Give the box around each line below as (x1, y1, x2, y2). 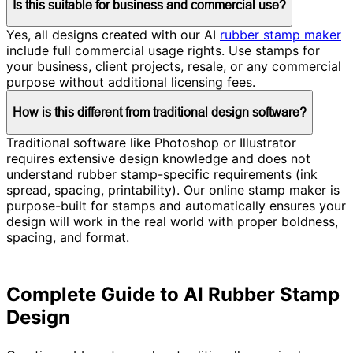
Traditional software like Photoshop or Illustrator (6, 134, 296, 150)
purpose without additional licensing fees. (6, 74, 255, 91)
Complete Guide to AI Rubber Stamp (6, 282, 340, 306)
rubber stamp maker (220, 27, 341, 43)
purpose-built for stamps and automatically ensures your (6, 197, 346, 214)
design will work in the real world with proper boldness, (6, 213, 338, 229)
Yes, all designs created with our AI (6, 27, 220, 43)
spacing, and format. (6, 229, 129, 245)
